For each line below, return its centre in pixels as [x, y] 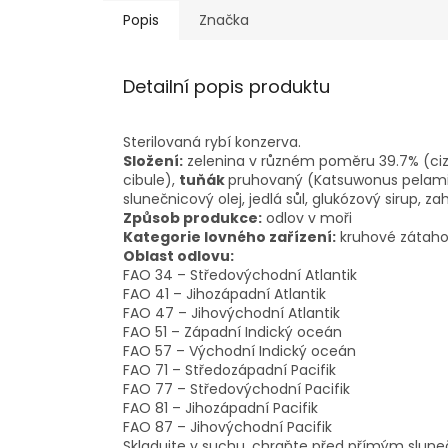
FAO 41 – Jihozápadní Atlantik [224, 294]
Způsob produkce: [192, 218]
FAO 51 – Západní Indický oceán [232, 332]
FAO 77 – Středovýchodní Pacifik [236, 389]
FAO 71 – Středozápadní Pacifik [229, 370]
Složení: [153, 161]
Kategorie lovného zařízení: [229, 237]
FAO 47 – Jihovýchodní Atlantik [231, 313]
